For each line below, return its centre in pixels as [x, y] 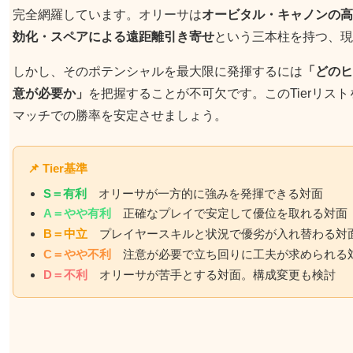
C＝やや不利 [77, 254]
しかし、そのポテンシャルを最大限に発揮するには [158, 71]
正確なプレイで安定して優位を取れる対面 [229, 214]
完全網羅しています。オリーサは [107, 14]
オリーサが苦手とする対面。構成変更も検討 [212, 274]
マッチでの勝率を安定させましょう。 [120, 115]
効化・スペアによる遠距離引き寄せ [113, 36]
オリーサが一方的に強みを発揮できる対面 [205, 193]
